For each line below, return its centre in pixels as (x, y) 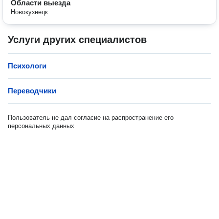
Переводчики (32, 91)
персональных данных (41, 126)
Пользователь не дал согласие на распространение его (91, 118)
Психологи (27, 66)
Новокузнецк (29, 12)
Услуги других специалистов (77, 40)
